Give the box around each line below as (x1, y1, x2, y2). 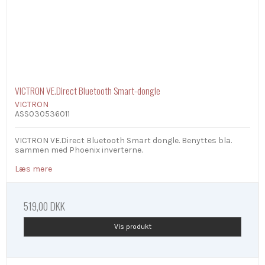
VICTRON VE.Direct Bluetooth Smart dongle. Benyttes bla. (15, 135, 232, 146)
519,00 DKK (24, 198, 65, 214)
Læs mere (15, 164, 52, 174)
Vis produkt (114, 222, 151, 231)
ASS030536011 (15, 109, 70, 119)
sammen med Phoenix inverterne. (15, 145, 143, 156)
